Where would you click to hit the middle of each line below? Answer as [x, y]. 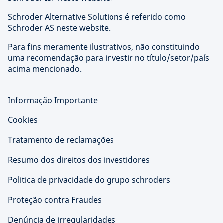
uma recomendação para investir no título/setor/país [109, 58]
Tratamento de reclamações [61, 140]
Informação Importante [53, 100]
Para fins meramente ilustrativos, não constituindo [104, 47]
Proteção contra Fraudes [55, 200]
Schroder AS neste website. [59, 28]
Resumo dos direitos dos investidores [79, 160]
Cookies [23, 120]
